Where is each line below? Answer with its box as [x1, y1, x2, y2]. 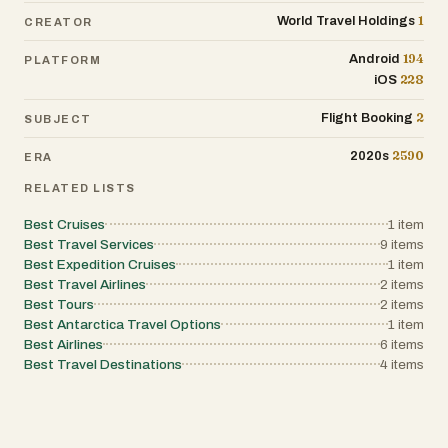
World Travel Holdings [277, 14, 416, 29]
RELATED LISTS [24, 182, 137, 195]
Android [348, 52, 400, 67]
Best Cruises [24, 217, 105, 233]
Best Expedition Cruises [24, 257, 176, 273]
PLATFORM [24, 53, 102, 66]
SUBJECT [24, 112, 92, 125]
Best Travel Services [24, 237, 154, 253]
